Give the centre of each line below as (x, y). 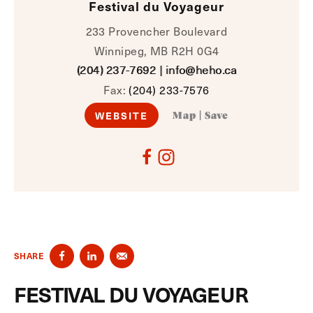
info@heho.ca (201, 70)
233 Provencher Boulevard (156, 31)
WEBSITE (122, 115)
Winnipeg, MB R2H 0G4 (156, 50)
